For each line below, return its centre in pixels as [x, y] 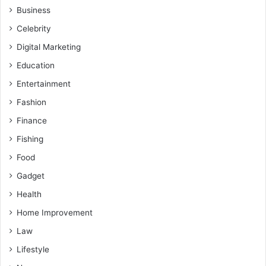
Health [29, 194]
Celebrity [34, 29]
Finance [32, 121]
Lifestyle [33, 250]
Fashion [31, 102]
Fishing [30, 139]
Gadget [31, 176]
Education [36, 66]
